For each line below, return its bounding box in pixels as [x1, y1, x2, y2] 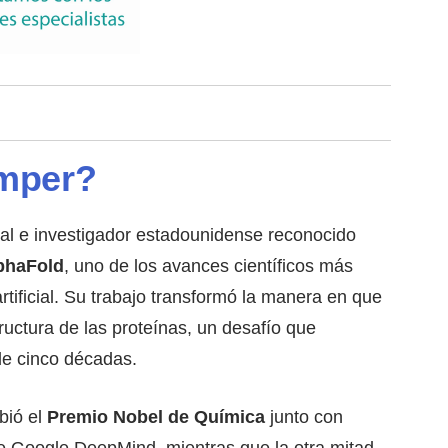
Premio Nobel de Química [47, 406, 266, 427]
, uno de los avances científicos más [64, 255, 354, 276]
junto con [265, 406, 344, 427]
